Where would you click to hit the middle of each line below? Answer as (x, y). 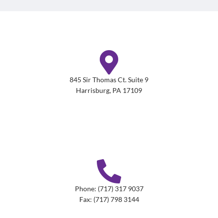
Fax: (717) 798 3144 (109, 200)
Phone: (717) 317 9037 (109, 189)
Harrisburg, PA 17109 (109, 91)
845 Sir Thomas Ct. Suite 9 (109, 80)
